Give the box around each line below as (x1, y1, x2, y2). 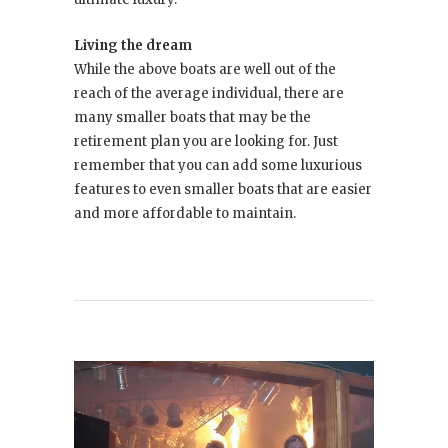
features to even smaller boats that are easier (74, 181, 372, 199)
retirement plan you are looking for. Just (74, 133, 338, 151)
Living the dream (74, 37, 192, 55)
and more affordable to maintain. (74, 205, 296, 223)
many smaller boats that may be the (74, 109, 311, 127)
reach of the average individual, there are (74, 85, 344, 103)
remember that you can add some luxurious (74, 157, 362, 175)
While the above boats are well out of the (74, 61, 336, 79)
